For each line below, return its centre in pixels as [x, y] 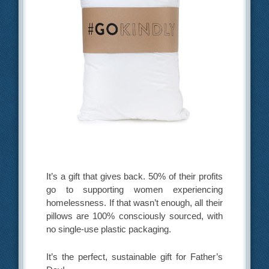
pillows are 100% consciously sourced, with [134, 216]
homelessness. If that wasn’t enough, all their [134, 203]
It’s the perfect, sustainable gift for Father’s [134, 256]
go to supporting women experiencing [134, 190]
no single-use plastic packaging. [109, 229]
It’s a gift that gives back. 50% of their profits [134, 177]
